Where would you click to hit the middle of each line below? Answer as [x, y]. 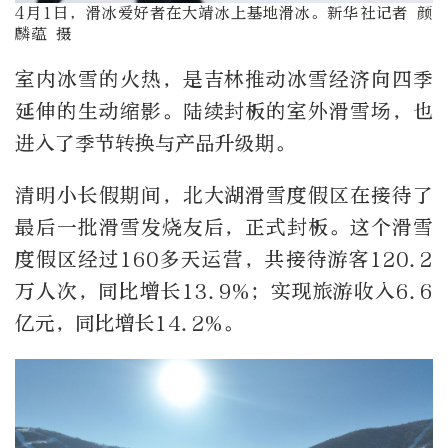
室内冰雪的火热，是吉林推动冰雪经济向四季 [224, 80]
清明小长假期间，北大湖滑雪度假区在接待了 [224, 195]
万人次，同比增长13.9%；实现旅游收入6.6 [224, 291]
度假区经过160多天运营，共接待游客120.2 [224, 259]
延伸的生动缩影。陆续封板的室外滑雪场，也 [224, 112]
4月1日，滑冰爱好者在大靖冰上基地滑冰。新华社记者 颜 [224, 12]
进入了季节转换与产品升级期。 [155, 144]
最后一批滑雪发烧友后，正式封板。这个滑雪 [224, 227]
